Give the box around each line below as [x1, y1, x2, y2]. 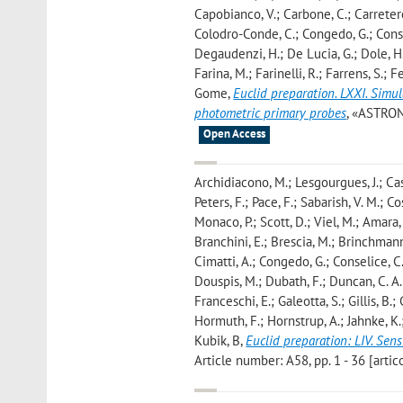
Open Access [203, 125, 266, 141]
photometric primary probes [194, 103, 347, 121]
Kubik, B [194, 332, 241, 350]
